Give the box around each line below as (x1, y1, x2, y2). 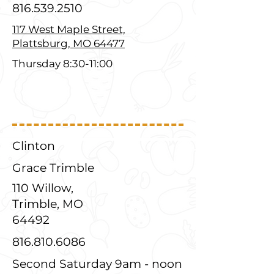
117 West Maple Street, (12, 23, 125, 35)
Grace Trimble (12, 161, 94, 175)
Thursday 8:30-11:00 (12, 57, 113, 70)
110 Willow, (12, 181, 73, 195)
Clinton (12, 139, 55, 153)
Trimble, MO (12, 197, 83, 211)
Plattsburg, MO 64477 (12, 37, 125, 50)
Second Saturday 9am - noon (12, 257, 182, 271)
